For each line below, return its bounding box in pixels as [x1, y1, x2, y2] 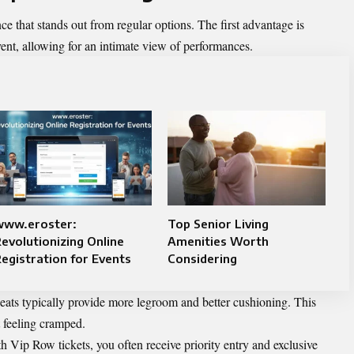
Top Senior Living [167, 217, 269, 231]
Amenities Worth [167, 234, 269, 248]
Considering [167, 251, 237, 265]
